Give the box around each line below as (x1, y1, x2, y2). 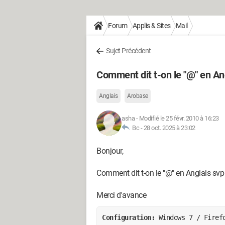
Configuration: (102, 213, 159, 221)
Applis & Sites (132, 22, 171, 30)
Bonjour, (96, 146, 123, 156)
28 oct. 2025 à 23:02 (143, 124, 195, 132)
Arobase (127, 92, 148, 99)
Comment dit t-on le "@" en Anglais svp (96, 168, 224, 178)
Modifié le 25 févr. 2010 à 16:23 (139, 115, 219, 122)
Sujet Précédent (106, 47, 151, 55)
